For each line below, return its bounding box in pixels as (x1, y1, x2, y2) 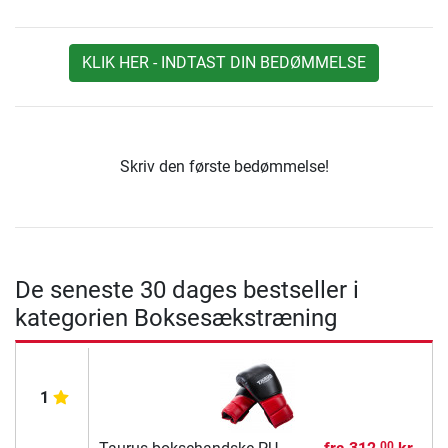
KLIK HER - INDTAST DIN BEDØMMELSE (82, 52, 366, 72)
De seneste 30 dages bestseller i (15, 275, 359, 304)
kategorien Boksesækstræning (15, 303, 337, 332)
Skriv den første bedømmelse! (119, 156, 329, 176)
